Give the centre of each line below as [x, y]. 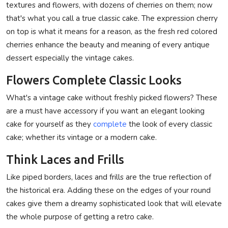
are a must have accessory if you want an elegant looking [105, 111]
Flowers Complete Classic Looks [94, 80]
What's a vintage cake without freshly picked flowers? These [112, 97]
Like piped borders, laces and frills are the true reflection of [109, 177]
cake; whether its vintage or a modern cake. [81, 137]
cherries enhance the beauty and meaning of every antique [108, 45]
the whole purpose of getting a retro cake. [80, 217]
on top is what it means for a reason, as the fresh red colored [112, 31]
